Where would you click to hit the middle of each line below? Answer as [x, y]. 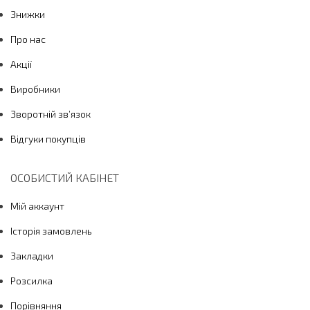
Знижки [28, 14]
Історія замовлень [51, 230]
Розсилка [31, 280]
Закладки [32, 255]
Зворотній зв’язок [51, 113]
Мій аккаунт [37, 206]
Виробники [35, 89]
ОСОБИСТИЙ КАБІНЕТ [65, 177]
